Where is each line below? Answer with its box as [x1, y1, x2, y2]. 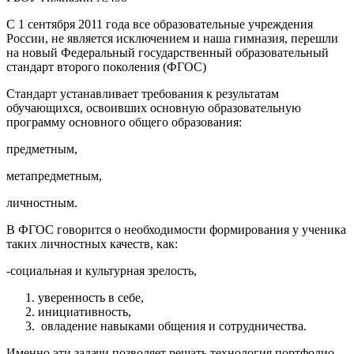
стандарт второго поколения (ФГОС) [6, 60, 206, 74]
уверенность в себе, [38, 291, 144, 305]
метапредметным [6, 169, 99, 183]
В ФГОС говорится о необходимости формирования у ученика [6, 223, 346, 237]
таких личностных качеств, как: [6, 237, 209, 251]
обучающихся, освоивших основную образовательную [6, 101, 301, 115]
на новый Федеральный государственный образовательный [6, 46, 329, 60]
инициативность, [38, 305, 131, 319]
